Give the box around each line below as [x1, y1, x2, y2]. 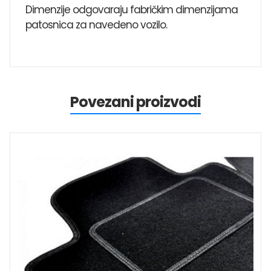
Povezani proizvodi [70, 91, 201, 112]
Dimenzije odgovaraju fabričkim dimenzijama [25, 2, 238, 17]
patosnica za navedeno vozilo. [25, 17, 167, 32]
